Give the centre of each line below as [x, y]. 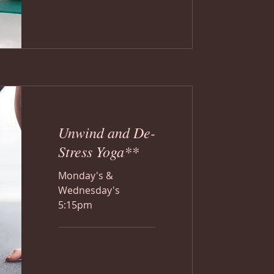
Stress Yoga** [98, 151]
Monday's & [86, 176]
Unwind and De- [107, 132]
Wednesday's [89, 190]
